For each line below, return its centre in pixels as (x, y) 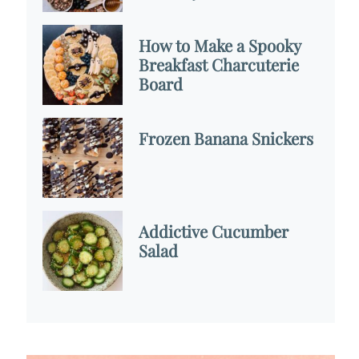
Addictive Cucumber (213, 231)
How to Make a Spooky (219, 45)
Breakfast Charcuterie (218, 64)
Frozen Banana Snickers (226, 138)
